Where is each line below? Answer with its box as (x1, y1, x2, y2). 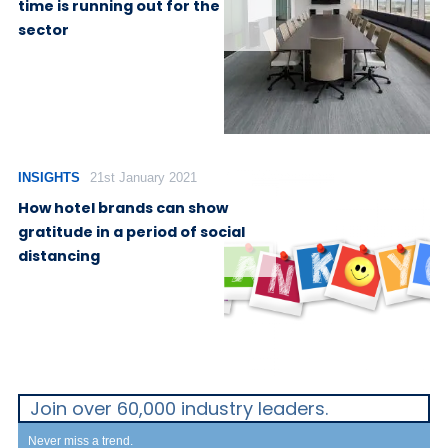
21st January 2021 (89, 170, 197, 185)
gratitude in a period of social (18, 221, 245, 242)
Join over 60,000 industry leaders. (30, 396, 328, 421)
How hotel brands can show (18, 197, 228, 218)
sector (18, 19, 69, 40)
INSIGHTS (18, 170, 80, 185)
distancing (18, 245, 100, 266)
